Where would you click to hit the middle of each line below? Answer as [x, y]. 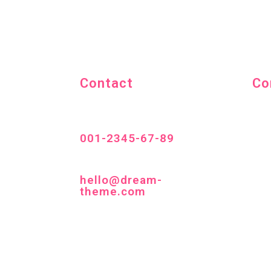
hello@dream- [121, 180]
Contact [106, 83]
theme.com [113, 191]
